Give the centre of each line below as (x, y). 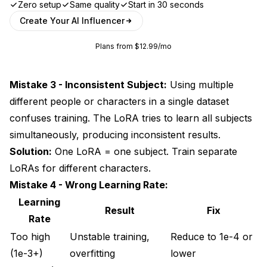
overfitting (92, 253)
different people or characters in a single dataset (119, 101)
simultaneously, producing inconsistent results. (115, 134)
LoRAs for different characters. (80, 168)
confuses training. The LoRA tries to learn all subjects (131, 118)
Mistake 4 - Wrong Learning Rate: (89, 184)
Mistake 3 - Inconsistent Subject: (88, 84)
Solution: (31, 151)
